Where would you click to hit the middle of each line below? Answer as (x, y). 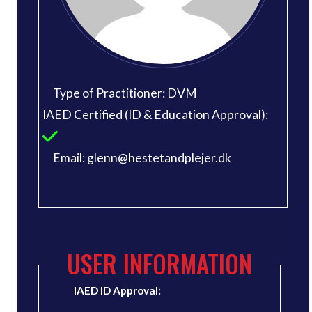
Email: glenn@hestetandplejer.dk (142, 158)
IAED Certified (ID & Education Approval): (155, 115)
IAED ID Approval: (117, 291)
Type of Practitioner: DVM (125, 93)
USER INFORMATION (159, 264)
